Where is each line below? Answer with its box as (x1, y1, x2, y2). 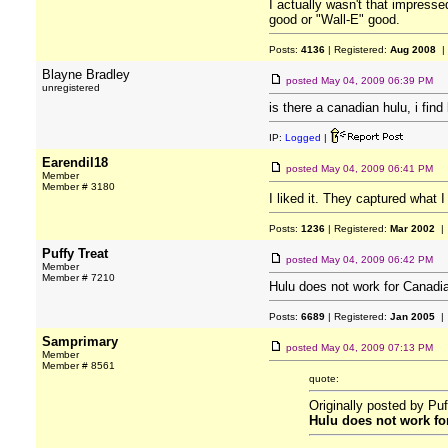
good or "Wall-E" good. (269, 12, 400, 27)
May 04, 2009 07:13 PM (321, 342, 433, 353)
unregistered (42, 82, 100, 93)
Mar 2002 (390, 223, 435, 234)
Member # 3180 (42, 181, 115, 192)
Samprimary (42, 334, 118, 349)
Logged (285, 132, 321, 143)
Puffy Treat (42, 246, 108, 261)
